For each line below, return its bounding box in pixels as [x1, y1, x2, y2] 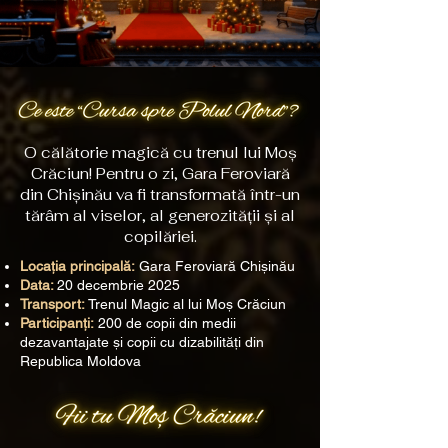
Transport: [20, 296, 85, 312]
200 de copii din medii [94, 315, 236, 331]
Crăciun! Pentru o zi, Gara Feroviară [30, 164, 290, 183]
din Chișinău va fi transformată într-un [20, 185, 300, 204]
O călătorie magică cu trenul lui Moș [23, 143, 297, 162]
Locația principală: [20, 258, 135, 274]
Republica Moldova [20, 353, 141, 369]
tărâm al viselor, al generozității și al [25, 206, 295, 225]
